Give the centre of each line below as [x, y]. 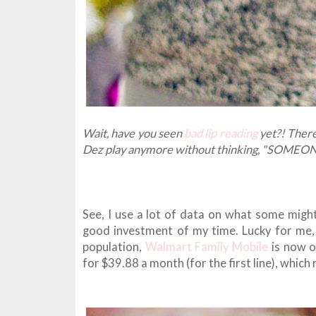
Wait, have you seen [134, 133]
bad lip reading [221, 133]
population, [114, 247]
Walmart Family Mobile [207, 247]
